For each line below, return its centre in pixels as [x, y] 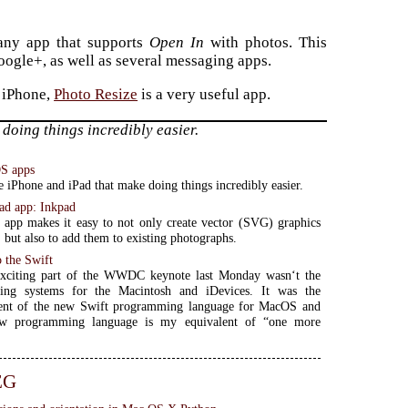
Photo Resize [96, 95]
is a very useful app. [204, 95]
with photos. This [266, 42]
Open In [177, 42]
